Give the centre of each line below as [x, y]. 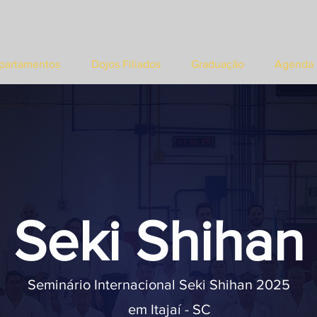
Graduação [217, 64]
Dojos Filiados [126, 64]
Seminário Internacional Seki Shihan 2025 [158, 284]
